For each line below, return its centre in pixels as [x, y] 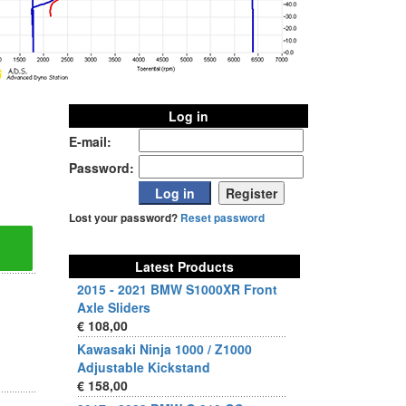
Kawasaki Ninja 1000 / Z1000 [164, 349]
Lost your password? [125, 218]
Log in [188, 116]
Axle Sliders [114, 307]
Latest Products [184, 266]
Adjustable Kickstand [144, 367]
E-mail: [90, 141]
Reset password [222, 218]
